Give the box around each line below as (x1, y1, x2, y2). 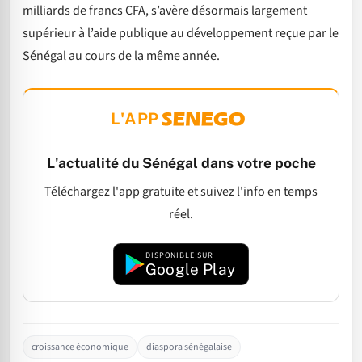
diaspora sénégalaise (146, 340, 232, 355)
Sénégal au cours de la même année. (23, 46, 220, 65)
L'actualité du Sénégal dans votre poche (46, 154, 316, 172)
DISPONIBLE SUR (145, 250, 213, 262)
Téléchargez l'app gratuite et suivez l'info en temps (44, 183, 318, 201)
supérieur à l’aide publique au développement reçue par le (23, 23, 339, 42)
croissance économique (32, 340, 128, 355)
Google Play (145, 260, 236, 279)
